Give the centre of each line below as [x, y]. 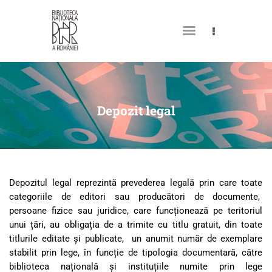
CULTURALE [86, 208]
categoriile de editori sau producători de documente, [136, 196]
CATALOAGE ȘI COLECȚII [120, 147]
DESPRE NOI [86, 87]
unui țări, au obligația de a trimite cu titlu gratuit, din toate [136, 224]
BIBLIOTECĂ [86, 125]
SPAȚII [70, 230]
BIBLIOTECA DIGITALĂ [115, 170]
